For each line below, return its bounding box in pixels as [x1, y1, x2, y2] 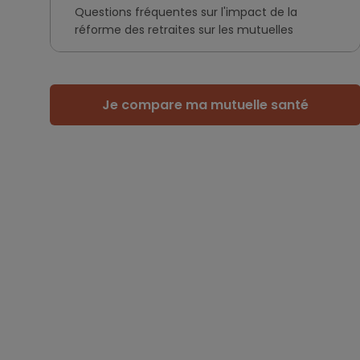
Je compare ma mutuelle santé [101, 96, 309, 114]
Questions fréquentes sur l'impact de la [75, 4, 297, 20]
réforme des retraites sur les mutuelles [75, 22, 293, 38]
